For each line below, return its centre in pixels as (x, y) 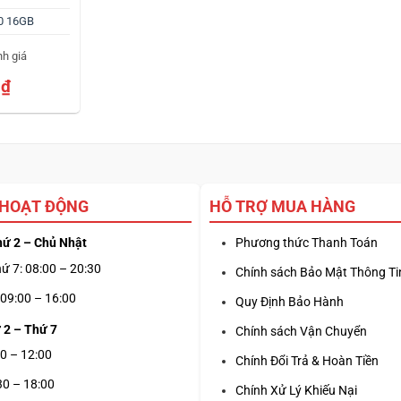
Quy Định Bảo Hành (290, 302)
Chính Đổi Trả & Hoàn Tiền (307, 361)
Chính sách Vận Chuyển (301, 332)
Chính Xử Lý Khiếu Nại (296, 391)
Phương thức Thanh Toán (307, 243)
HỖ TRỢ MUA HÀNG (282, 207)
